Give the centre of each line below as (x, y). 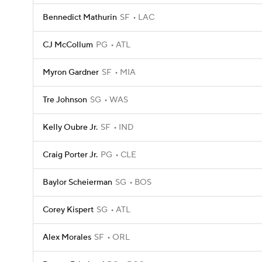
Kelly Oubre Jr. (70, 127)
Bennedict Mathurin (80, 18)
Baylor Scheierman (77, 182)
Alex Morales (67, 237)
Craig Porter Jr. (70, 155)
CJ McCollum (68, 45)
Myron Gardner (71, 73)
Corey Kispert (68, 210)
